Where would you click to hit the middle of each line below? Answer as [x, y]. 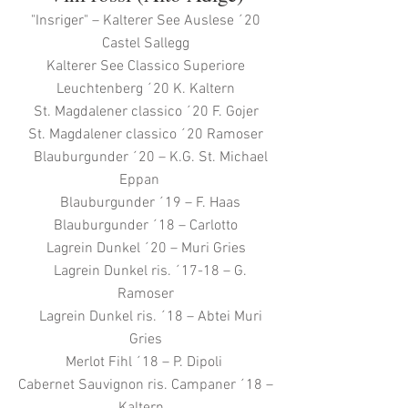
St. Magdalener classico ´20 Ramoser [146, 135]
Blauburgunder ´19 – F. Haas [146, 203]
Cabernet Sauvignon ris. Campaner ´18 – [146, 385]
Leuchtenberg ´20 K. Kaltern [146, 89]
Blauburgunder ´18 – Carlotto [146, 226]
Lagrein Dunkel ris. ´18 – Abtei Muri [146, 317]
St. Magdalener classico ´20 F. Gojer [146, 112]
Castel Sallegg [146, 44]
